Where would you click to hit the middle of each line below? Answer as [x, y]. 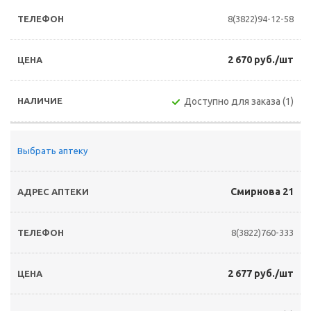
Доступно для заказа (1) [239, 101]
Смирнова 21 [262, 192]
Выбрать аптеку [52, 151]
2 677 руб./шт [261, 274]
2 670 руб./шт [261, 60]
